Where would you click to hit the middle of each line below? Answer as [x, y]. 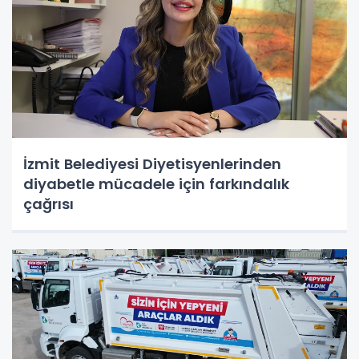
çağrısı [48, 204]
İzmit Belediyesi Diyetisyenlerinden [152, 163]
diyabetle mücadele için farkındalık [156, 184]
